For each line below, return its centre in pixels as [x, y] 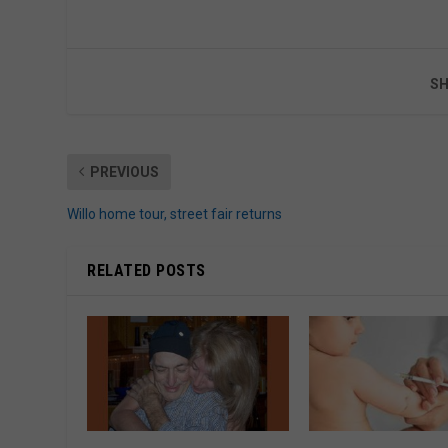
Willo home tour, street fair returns [175, 213]
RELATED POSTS [146, 270]
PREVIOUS [125, 171]
